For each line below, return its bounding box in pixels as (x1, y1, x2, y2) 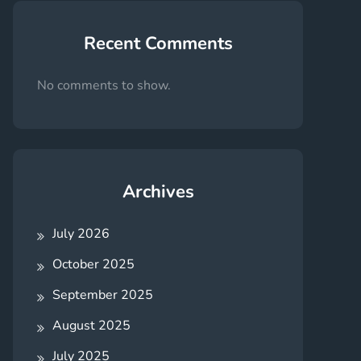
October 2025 (52, 255, 135, 273)
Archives (122, 179, 194, 204)
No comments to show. (37, 76, 171, 94)
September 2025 (52, 285, 153, 304)
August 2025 (52, 316, 131, 334)
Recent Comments (83, 31, 233, 56)
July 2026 (52, 224, 110, 243)
